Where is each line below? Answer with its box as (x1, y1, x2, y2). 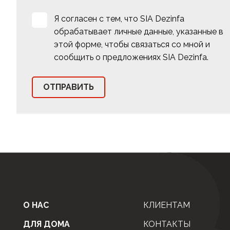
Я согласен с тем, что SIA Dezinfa (54, 13, 184, 24)
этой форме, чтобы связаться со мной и (54, 39, 210, 49)
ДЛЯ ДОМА (23, 219, 70, 229)
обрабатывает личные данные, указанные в (54, 26, 223, 36)
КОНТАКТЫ (143, 219, 191, 229)
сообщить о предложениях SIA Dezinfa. (54, 52, 208, 62)
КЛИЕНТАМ (143, 200, 190, 210)
